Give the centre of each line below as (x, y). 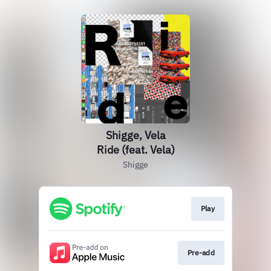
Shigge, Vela (135, 135)
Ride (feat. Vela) (135, 150)
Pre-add (201, 253)
